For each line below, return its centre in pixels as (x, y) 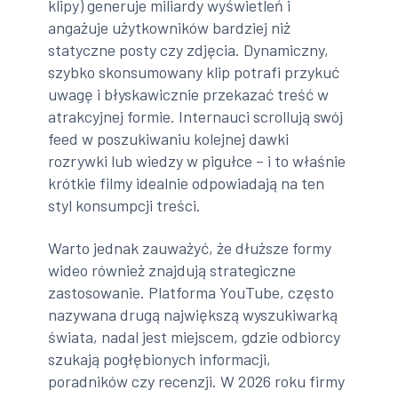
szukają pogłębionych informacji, (160, 358)
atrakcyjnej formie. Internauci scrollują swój (196, 117)
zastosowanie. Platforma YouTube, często (191, 292)
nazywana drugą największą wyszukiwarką (193, 314)
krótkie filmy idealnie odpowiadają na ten (187, 183)
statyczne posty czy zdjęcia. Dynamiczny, (189, 50)
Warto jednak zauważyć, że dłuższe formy (190, 247)
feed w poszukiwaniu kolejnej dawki (169, 139)
